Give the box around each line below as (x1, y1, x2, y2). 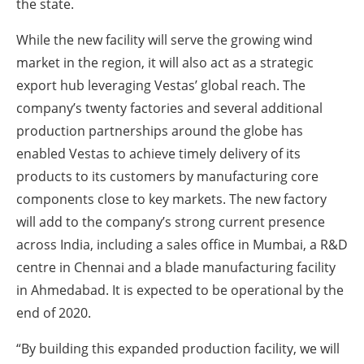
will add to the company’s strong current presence (16, 213, 325, 232)
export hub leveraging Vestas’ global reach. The (16, 76, 305, 95)
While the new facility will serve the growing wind (16, 31, 313, 50)
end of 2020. (16, 304, 91, 323)
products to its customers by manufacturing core (16, 167, 318, 186)
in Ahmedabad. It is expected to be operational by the (16, 281, 344, 300)
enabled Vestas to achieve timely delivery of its (16, 145, 301, 163)
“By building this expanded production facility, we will (16, 340, 340, 358)
